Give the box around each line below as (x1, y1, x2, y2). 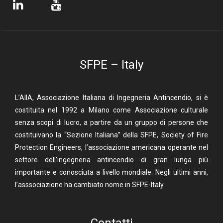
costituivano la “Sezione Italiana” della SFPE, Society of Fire (15, 131, 208, 139)
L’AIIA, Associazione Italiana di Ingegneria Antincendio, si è (15, 94, 208, 102)
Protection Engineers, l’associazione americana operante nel (15, 143, 208, 152)
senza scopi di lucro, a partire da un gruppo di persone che (15, 118, 208, 127)
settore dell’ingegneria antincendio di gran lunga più (15, 156, 208, 164)
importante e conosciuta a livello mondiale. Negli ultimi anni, (15, 168, 208, 177)
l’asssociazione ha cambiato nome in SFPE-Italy (15, 181, 164, 189)
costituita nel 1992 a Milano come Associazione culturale (15, 106, 208, 114)
